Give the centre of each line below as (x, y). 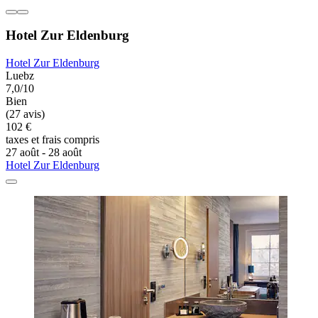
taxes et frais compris (53, 140)
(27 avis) (25, 114)
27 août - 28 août (44, 153)
